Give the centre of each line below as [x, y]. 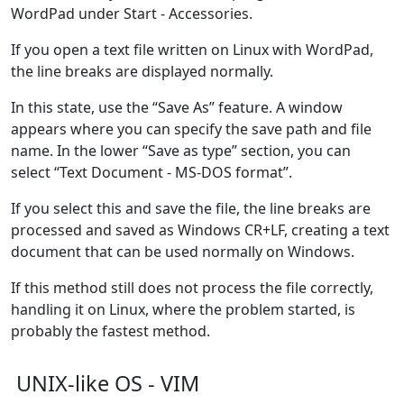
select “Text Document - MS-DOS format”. [151, 172]
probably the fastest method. [110, 331]
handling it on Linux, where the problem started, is [183, 309]
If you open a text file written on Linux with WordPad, [192, 49]
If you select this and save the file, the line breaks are [191, 208]
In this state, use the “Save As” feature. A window [177, 107]
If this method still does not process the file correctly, [192, 287]
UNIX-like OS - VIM [108, 383]
